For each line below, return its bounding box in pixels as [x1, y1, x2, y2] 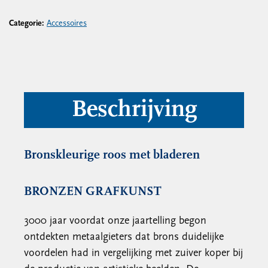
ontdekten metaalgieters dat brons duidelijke [24, 232, 224, 243]
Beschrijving [71, 98, 197, 122]
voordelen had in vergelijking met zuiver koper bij [24, 248, 243, 259]
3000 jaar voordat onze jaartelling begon [24, 215, 206, 227]
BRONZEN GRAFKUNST [24, 185, 162, 198]
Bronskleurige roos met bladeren [24, 149, 200, 162]
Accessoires [47, 19, 87, 28]
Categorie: [9, 19, 47, 28]
